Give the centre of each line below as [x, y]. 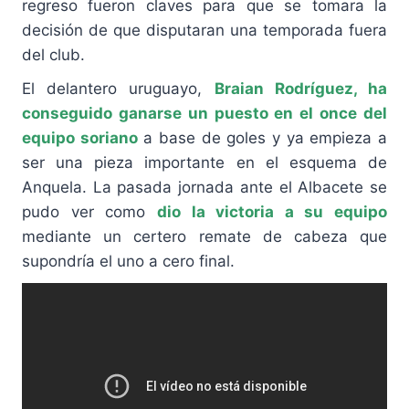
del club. [53, 55]
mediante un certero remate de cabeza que [204, 237]
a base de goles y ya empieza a [262, 138]
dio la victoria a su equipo [272, 212]
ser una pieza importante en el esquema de [204, 163]
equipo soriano [80, 138]
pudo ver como [89, 212]
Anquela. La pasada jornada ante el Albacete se [204, 188]
